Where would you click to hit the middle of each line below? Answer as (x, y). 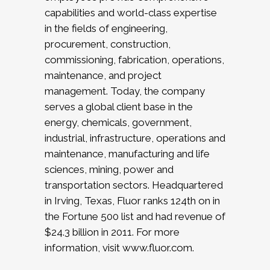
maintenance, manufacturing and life (127, 154)
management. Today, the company (125, 91)
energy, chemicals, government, (118, 123)
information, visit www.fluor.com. (119, 248)
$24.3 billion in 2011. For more (112, 232)
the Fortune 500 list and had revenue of (135, 217)
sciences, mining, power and (109, 170)
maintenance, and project (103, 76)
